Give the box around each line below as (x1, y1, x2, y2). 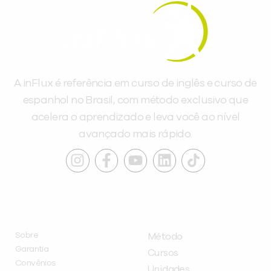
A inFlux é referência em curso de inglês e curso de (14, 78, 257, 90)
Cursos (148, 248, 178, 258)
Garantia (15, 245, 49, 254)
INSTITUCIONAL (36, 203, 108, 214)
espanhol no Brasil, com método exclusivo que (22, 95, 249, 106)
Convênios (15, 259, 56, 268)
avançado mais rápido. (79, 129, 192, 140)
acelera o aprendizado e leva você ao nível (31, 112, 240, 123)
